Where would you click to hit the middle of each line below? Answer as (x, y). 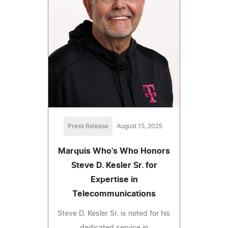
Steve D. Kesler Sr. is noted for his (114, 213)
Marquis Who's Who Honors (114, 151)
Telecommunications (114, 194)
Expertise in (114, 179)
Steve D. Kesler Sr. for (114, 165)
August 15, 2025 (139, 126)
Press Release (88, 126)
